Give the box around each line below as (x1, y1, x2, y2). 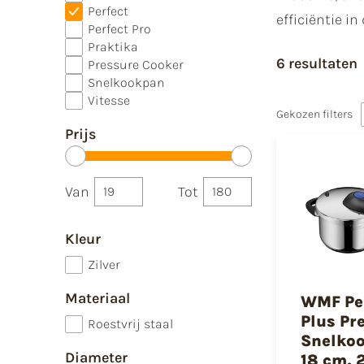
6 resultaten (276, 54, 357, 73)
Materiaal (65, 288, 130, 307)
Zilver (88, 256, 120, 272)
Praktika (88, 38, 138, 54)
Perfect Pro (88, 20, 151, 37)
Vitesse (88, 92, 130, 108)
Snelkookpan (88, 74, 165, 90)
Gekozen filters (276, 107, 353, 122)
